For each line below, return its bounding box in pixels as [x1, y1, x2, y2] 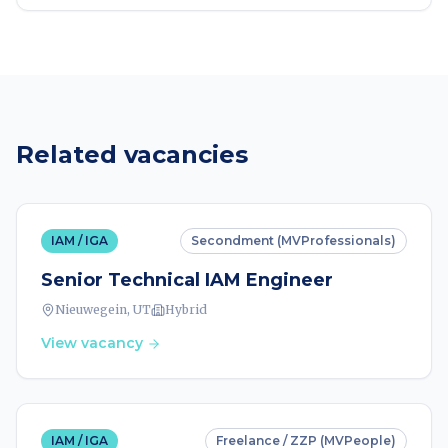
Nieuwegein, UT [55, 302, 151, 317]
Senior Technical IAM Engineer [41, 269, 333, 291]
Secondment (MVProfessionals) [191, 233, 396, 248]
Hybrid [165, 302, 207, 317]
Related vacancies [16, 140, 248, 169]
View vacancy [41, 334, 143, 352]
